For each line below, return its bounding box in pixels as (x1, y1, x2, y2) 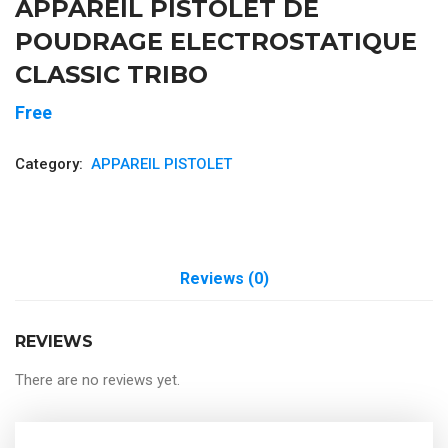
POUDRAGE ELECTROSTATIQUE (15, 27, 417, 56)
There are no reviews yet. (15, 371, 180, 389)
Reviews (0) (179, 269, 269, 288)
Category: (15, 155, 87, 173)
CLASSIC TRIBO (15, 60, 208, 89)
